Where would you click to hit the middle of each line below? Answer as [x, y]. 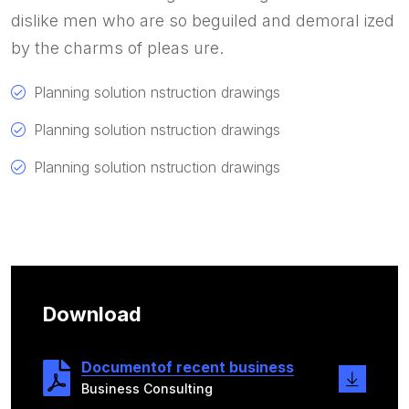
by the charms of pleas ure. [117, 48]
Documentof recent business [188, 367]
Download [92, 315]
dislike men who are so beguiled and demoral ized [203, 21]
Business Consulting [147, 388]
